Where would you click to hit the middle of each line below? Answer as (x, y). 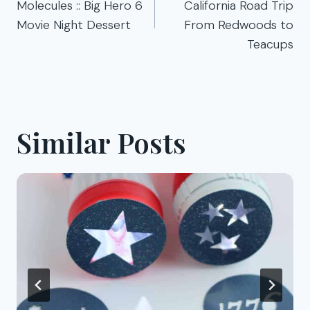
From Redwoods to (239, 25)
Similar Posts (101, 142)
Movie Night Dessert (74, 25)
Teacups (270, 44)
